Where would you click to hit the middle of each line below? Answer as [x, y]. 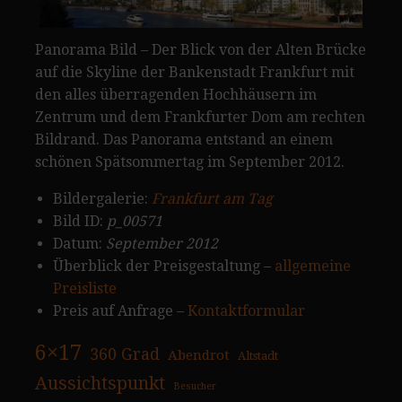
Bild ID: [80, 222]
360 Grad [125, 354]
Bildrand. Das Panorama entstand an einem [184, 140]
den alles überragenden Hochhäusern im [176, 95]
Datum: [79, 244]
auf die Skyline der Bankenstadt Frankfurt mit [195, 73]
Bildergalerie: [102, 199]
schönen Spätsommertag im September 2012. [190, 162]
